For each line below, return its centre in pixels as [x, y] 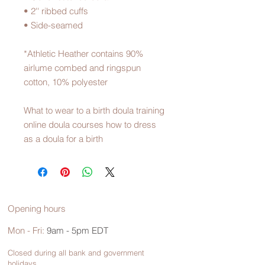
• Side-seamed [53, 25]
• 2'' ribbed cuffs [56, 11]
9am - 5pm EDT [76, 231]
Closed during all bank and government [76, 253]
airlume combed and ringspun [82, 68]
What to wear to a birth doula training [94, 111]
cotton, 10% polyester [66, 82]
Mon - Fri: [26, 231]
